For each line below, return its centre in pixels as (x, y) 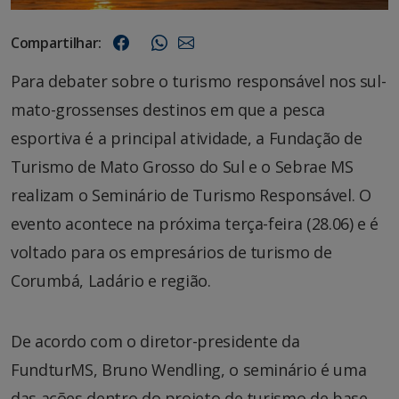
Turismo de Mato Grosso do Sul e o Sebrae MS (182, 167)
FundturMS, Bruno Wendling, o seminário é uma (189, 370)
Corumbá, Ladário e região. (111, 281)
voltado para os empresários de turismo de (171, 252)
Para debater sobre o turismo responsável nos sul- (199, 81)
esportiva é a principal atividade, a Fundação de (187, 138)
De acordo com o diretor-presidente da (155, 342)
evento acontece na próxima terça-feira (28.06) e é (195, 224)
